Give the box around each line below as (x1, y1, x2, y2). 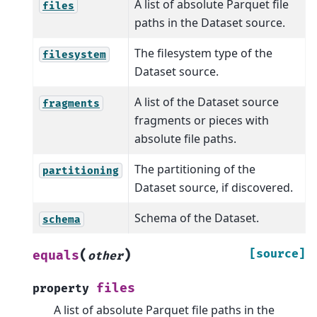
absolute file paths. (134, 131, 236, 147)
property (33, 282, 89, 296)
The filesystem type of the (134, 45, 272, 62)
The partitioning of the (134, 161, 255, 178)
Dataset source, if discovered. (134, 180, 293, 196)
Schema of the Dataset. (134, 210, 259, 226)
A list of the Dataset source (134, 94, 279, 110)
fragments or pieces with (134, 113, 269, 129)
